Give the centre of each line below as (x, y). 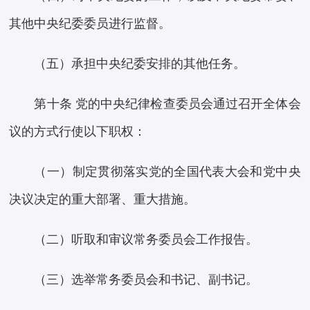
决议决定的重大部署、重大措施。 (103, 200)
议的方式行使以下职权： (78, 132)
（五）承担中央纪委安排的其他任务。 (140, 64)
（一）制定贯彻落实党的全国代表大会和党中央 (167, 172)
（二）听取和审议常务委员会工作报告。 (146, 240)
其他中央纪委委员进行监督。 (90, 24)
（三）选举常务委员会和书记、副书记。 (146, 280)
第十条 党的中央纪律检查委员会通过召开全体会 (167, 104)
